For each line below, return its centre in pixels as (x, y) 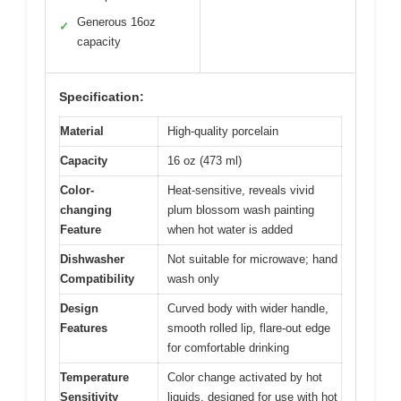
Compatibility (97, 278)
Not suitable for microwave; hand (252, 259)
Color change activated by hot (245, 377)
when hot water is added (230, 229)
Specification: (102, 96)
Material (82, 131)
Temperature (94, 377)
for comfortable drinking (228, 347)
